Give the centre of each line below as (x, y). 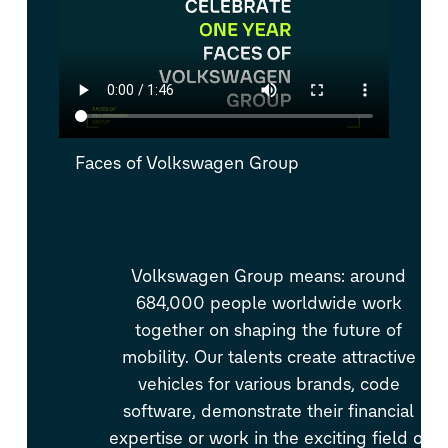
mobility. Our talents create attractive (268, 356)
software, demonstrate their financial (269, 410)
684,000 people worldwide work (268, 302)
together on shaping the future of (269, 329)
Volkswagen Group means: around (269, 275)
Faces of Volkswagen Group (186, 162)
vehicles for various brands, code (268, 383)
